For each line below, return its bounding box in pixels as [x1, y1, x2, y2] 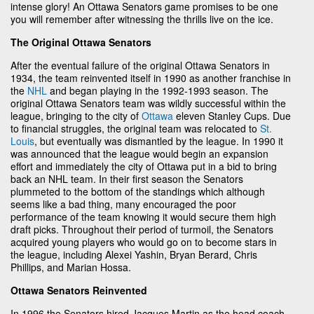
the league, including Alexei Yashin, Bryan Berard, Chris [11, 247, 257, 261]
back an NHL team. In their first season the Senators [11, 171, 243, 186]
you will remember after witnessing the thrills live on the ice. [11, 11, 273, 26]
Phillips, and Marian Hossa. [11, 259, 131, 274]
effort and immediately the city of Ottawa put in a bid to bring [11, 158, 277, 173]
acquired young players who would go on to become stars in [11, 234, 277, 249]
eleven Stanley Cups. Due [173, 108, 291, 123]
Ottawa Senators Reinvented [11, 282, 147, 297]
